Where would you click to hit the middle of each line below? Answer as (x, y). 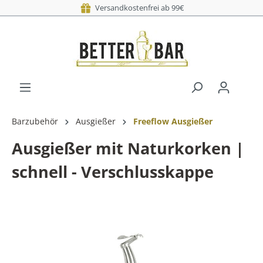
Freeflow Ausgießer (173, 121)
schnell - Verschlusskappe (113, 172)
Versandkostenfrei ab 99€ (137, 8)
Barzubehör (35, 121)
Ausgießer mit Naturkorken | (128, 148)
